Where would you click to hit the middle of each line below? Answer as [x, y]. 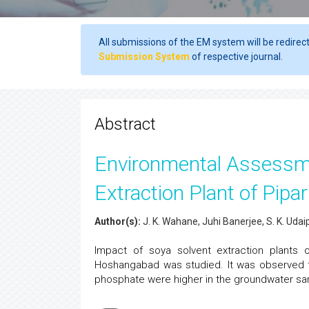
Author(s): [118, 221]
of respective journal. [236, 57]
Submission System [144, 57]
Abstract [125, 124]
